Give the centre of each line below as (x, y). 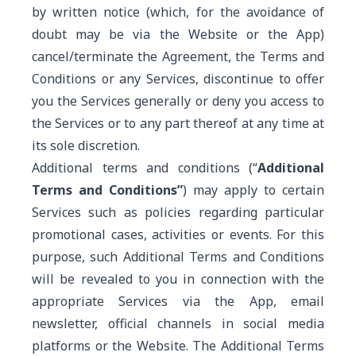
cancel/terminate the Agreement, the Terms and (178, 56)
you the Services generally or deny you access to (178, 101)
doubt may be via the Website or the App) (178, 34)
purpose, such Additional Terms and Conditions (178, 257)
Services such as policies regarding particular (178, 212)
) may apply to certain (253, 190)
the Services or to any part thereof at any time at (178, 123)
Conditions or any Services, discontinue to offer (178, 79)
